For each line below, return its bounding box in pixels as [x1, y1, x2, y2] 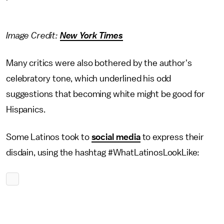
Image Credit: [6, 31, 60, 40]
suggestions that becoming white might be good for [6, 89, 205, 98]
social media [91, 132, 140, 141]
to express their [140, 132, 204, 141]
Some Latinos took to [6, 132, 91, 141]
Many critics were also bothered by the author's [6, 58, 192, 67]
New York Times [59, 31, 123, 40]
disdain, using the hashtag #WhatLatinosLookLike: [6, 148, 200, 157]
